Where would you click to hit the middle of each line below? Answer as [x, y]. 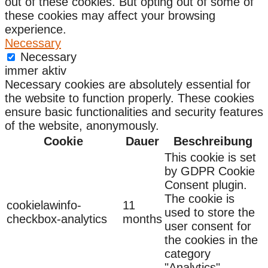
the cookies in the [211, 240]
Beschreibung [213, 141]
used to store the [210, 212]
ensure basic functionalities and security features [134, 112]
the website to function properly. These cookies [130, 98]
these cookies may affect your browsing [110, 15]
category [188, 253]
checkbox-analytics [57, 219]
